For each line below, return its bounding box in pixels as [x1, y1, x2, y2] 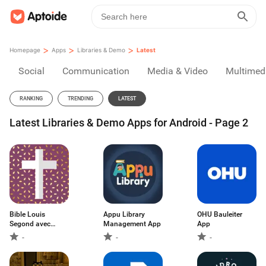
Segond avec [9, 220, 50, 228]
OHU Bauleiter [197, 210, 242, 218]
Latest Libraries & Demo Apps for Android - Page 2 [9, 116, 248, 129]
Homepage [9, 46, 40, 53]
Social [18, 65, 45, 77]
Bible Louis [9, 210, 45, 218]
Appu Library [103, 210, 145, 218]
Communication [62, 65, 129, 77]
